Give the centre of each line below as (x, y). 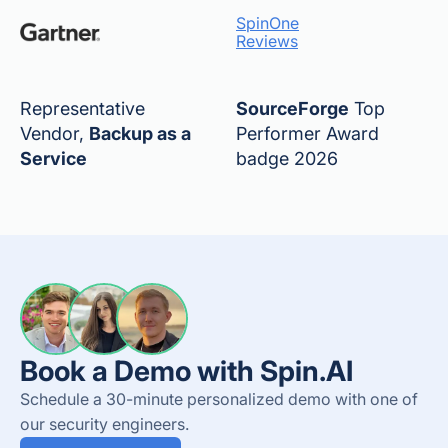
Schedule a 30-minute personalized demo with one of (219, 399)
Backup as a (140, 133)
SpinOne (267, 23)
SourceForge (292, 108)
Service (53, 158)
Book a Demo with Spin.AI (186, 371)
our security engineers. (104, 424)
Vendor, (54, 133)
